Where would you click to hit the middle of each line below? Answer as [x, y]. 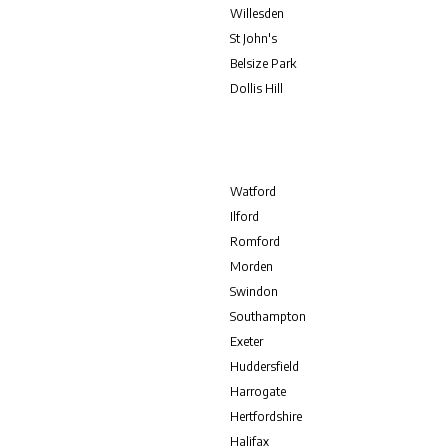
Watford [253, 191]
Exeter [247, 341]
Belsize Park [263, 63]
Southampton [268, 316]
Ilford [245, 216]
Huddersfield [265, 366]
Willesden [257, 13]
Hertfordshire [266, 416]
